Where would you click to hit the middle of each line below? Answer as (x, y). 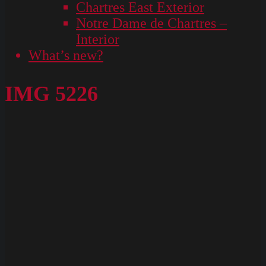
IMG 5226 (51, 94)
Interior (98, 39)
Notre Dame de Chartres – (151, 23)
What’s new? (66, 55)
